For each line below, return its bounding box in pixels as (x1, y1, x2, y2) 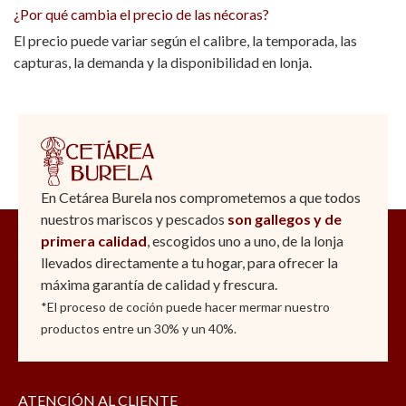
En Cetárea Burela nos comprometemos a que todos (41, 188, 361, 207)
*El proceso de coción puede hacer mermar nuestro (41, 299, 330, 315)
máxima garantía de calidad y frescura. (41, 275, 277, 294)
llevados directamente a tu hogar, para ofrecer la (41, 254, 338, 272)
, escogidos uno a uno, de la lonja (147, 232, 343, 250)
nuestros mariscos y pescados (41, 210, 227, 228)
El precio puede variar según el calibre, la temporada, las (14, 32, 357, 50)
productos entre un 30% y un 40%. (41, 321, 237, 337)
